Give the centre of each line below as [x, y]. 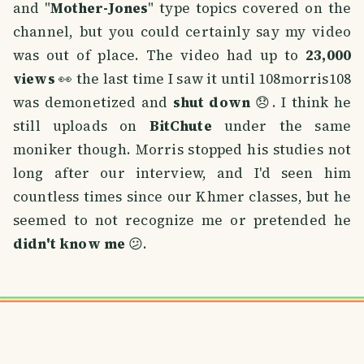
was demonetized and [93, 103]
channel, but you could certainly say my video [182, 32]
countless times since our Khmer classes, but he [182, 197]
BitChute [180, 126]
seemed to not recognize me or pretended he [182, 221]
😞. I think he [301, 103]
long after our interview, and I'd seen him [182, 173]
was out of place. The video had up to [160, 56]
